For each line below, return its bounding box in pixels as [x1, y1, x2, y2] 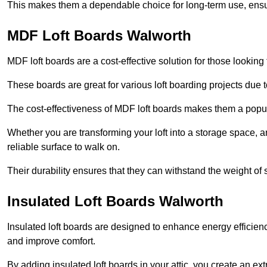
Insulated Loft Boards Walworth [7, 193, 223, 210]
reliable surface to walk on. [7, 142, 120, 153]
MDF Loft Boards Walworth [7, 27, 191, 44]
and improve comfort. [7, 236, 95, 247]
